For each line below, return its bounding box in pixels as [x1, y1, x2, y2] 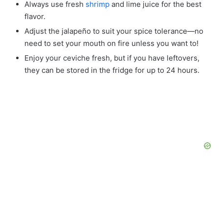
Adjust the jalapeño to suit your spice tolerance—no [24, 26, 203, 36]
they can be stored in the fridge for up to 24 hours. [24, 65, 199, 75]
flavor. [24, 11, 45, 21]
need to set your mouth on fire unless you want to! [24, 38, 198, 48]
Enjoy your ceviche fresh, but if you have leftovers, [24, 53, 199, 63]
